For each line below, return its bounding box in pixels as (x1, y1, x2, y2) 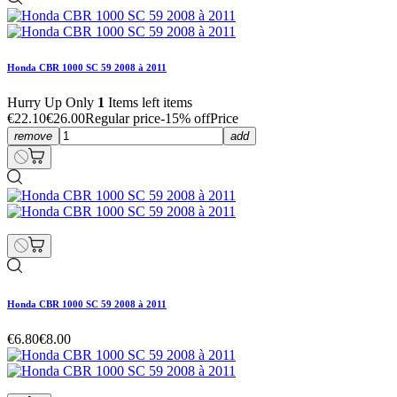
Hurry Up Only (7, 94, 97, 110)
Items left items (105, 94, 192, 110)
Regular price (85, 110, 160, 126)
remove (14, 128, 52, 143)
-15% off (160, 110, 210, 126)
